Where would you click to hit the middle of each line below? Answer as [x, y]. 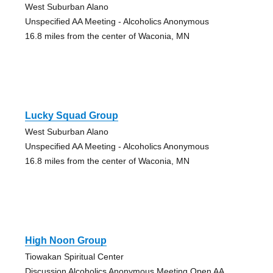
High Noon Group [66, 241]
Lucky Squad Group [71, 116]
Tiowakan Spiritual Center [74, 257]
